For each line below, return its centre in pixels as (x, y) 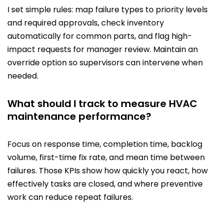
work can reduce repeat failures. (70, 197)
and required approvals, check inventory (86, 23)
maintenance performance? (79, 117)
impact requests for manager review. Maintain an (103, 50)
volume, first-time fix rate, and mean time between (106, 158)
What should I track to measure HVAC (102, 104)
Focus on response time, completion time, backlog (105, 144)
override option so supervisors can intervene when (105, 63)
